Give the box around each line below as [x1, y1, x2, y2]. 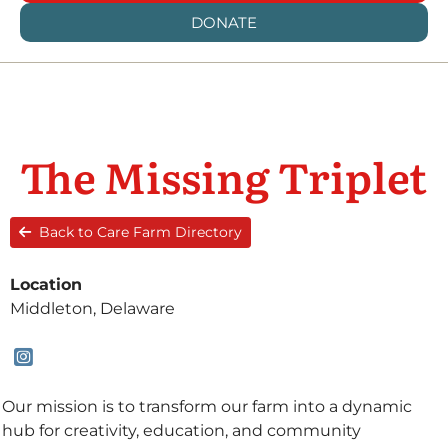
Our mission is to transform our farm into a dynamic [2, 397, 412, 417]
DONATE [191, 13, 257, 33]
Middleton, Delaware [10, 299, 175, 319]
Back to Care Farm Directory [39, 223, 243, 242]
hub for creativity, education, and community [2, 421, 361, 441]
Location [10, 275, 82, 295]
